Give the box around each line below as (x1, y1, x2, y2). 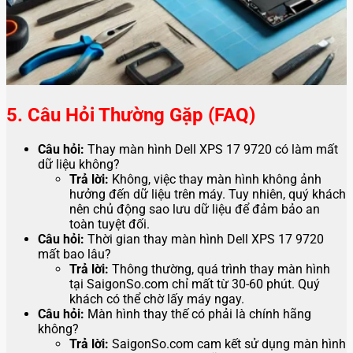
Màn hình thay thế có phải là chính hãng (84, 307, 311, 322)
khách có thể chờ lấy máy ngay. (69, 292, 244, 307)
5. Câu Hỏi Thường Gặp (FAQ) (6, 104, 255, 127)
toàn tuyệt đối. (69, 217, 150, 232)
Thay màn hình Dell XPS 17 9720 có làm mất (84, 142, 338, 158)
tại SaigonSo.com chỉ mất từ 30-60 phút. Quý (69, 277, 320, 292)
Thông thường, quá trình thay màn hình (109, 262, 330, 277)
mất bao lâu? (38, 247, 111, 262)
